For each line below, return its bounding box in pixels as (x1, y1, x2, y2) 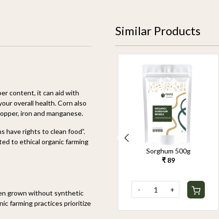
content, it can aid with (8, 88, 79, 97)
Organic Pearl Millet (32, 146, 93, 155)
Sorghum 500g (146, 146, 191, 155)
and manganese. (32, 109, 83, 118)
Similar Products (115, 23, 200, 38)
